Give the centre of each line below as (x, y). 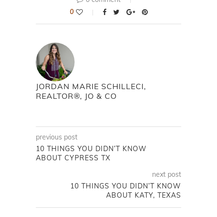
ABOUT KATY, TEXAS (144, 195)
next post (167, 175)
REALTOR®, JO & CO (76, 96)
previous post (57, 137)
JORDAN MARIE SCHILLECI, (91, 86)
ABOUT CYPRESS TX (73, 158)
